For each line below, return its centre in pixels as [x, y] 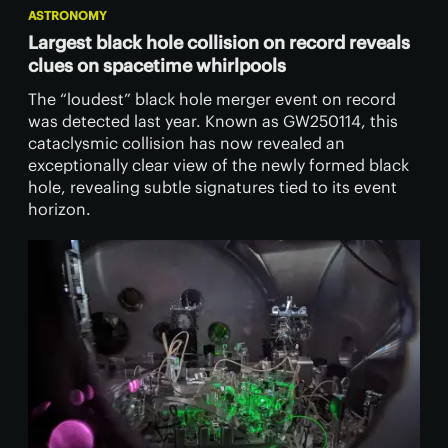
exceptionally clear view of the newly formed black [218, 165]
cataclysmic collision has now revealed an [186, 143]
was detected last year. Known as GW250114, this [213, 121]
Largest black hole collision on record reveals [219, 43]
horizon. [59, 209]
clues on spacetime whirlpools [157, 66]
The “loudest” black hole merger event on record [212, 99]
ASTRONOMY [67, 16]
